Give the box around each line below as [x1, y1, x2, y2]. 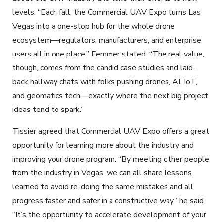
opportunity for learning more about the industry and [12, 139, 194, 151]
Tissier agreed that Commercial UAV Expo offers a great [12, 125, 209, 137]
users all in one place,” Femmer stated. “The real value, [12, 48, 204, 59]
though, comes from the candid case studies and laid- [12, 62, 196, 73]
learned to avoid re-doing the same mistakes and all [12, 181, 193, 192]
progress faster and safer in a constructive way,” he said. [12, 195, 205, 206]
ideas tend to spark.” [12, 104, 84, 115]
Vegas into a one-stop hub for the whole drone [12, 20, 175, 32]
